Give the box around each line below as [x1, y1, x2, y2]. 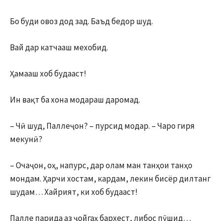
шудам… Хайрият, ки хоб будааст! [10, 186, 138, 197]
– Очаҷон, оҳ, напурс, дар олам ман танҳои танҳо [10, 159, 192, 171]
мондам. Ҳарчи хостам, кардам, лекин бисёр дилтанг [10, 173, 211, 184]
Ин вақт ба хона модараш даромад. [10, 94, 140, 105]
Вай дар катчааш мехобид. [10, 41, 108, 53]
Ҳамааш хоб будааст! [10, 68, 86, 79]
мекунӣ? [10, 133, 42, 145]
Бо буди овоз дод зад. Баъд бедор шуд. [10, 15, 153, 27]
